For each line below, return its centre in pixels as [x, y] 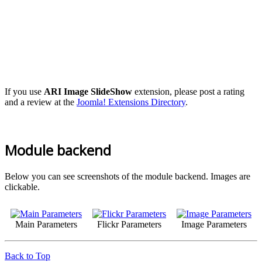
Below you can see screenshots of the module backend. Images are [127, 176]
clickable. [22, 187]
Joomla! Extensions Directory [131, 102]
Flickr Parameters [129, 224]
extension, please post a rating [188, 92]
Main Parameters [46, 224]
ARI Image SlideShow [88, 92]
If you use [24, 92]
